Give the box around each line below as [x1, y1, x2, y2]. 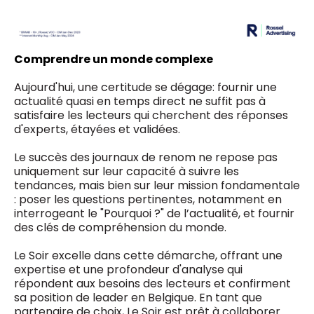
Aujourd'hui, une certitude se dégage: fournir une [14, 78, 277, 95]
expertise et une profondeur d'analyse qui [14, 261, 243, 278]
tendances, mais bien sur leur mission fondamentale [14, 177, 300, 193]
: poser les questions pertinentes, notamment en [14, 191, 282, 207]
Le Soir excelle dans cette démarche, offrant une [14, 247, 282, 264]
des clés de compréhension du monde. [14, 219, 229, 235]
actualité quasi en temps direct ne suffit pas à [14, 93, 266, 109]
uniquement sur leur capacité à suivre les [14, 163, 239, 179]
